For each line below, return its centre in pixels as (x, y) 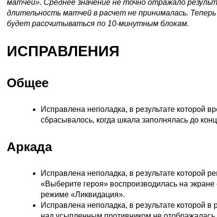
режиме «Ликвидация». (83, 194)
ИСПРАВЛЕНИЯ (63, 51)
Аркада (29, 147)
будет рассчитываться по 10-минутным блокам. (98, 23)
